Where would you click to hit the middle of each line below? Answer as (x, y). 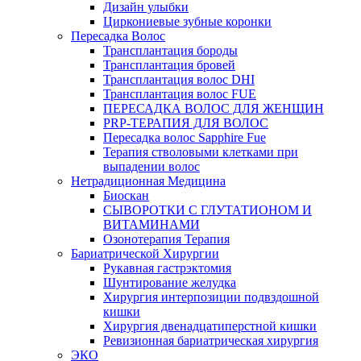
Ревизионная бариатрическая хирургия (211, 341)
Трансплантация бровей (169, 65)
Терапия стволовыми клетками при (201, 152)
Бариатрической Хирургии (145, 254)
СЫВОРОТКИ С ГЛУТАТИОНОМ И (207, 210)
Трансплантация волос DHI (179, 80)
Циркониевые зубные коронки (187, 22)
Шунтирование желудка (170, 283)
